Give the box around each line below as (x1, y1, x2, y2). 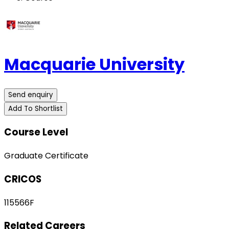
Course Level (4, 125, 68, 140)
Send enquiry (8, 89, 53, 100)
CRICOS (4, 172, 41, 186)
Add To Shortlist (8, 103, 63, 113)
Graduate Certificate (4, 150, 88, 162)
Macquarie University (4, 53, 185, 76)
